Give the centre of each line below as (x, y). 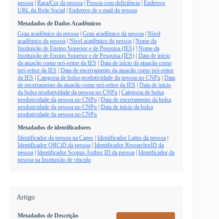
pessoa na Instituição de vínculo (54, 160)
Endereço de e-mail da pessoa (103, 11)
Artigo (26, 197)
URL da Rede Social (41, 11)
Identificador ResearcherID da (129, 145)
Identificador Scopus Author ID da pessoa (86, 153)
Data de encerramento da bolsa (136, 100)
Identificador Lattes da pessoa (131, 138)
